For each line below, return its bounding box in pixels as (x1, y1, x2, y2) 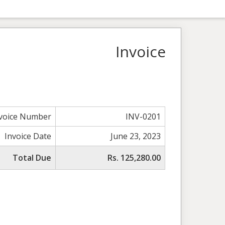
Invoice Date (5, 131, 52, 142)
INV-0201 (126, 111, 161, 123)
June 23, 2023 (110, 131, 161, 142)
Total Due (13, 152, 52, 164)
